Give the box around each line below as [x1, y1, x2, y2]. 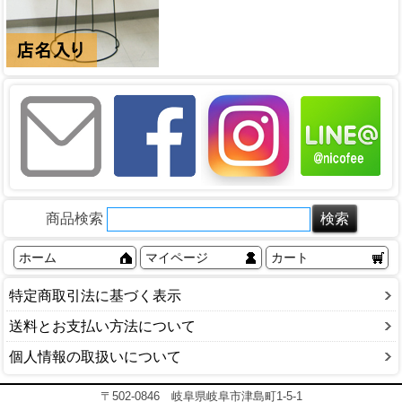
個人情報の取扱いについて [9, 348, 181, 364]
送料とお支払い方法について [9, 318, 196, 334]
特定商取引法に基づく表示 [9, 287, 181, 303]
